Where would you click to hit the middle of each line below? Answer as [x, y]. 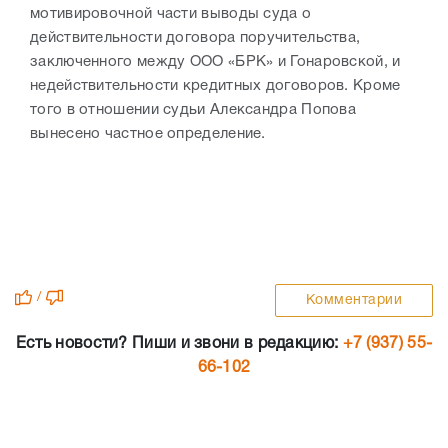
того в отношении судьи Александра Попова [193, 110]
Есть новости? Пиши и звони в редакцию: [179, 344]
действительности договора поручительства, [195, 38]
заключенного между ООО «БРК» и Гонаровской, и [215, 62]
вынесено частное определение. [152, 134]
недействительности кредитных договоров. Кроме [215, 86]
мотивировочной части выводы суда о [171, 14]
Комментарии [353, 301]
